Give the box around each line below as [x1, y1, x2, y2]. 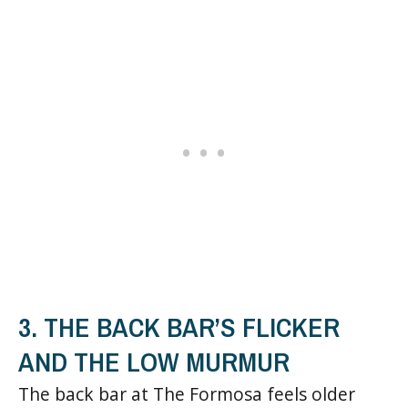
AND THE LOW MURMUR [18, 342, 290, 380]
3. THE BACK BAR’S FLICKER [18, 308, 340, 345]
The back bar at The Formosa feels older [18, 381, 355, 406]
